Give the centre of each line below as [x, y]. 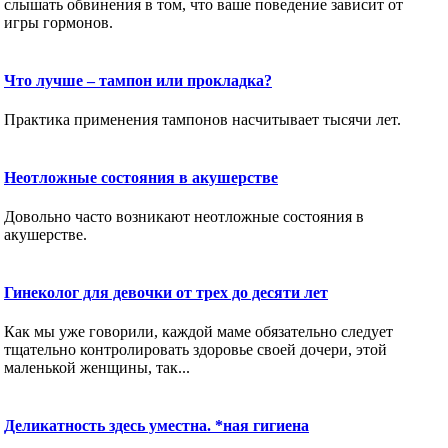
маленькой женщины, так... [97, 367]
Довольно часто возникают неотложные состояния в [184, 216]
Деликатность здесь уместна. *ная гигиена [156, 425]
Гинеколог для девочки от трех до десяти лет [166, 292]
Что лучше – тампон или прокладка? [138, 80]
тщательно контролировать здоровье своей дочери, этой [195, 349]
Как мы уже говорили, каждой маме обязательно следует [198, 331]
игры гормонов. [58, 22]
